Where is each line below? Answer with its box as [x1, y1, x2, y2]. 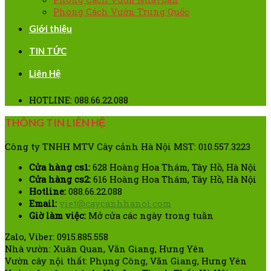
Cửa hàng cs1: [29, 161, 90, 174]
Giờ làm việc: [29, 209, 86, 222]
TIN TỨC [29, 45, 67, 56]
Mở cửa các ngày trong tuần [86, 209, 214, 222]
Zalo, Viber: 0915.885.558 [5, 230, 108, 243]
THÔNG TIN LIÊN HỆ [5, 116, 105, 129]
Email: [29, 197, 57, 210]
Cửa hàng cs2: [29, 173, 91, 186]
